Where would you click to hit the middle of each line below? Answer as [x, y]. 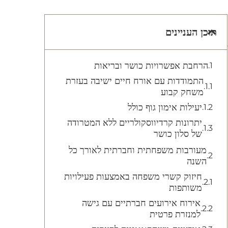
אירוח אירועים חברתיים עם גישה [141, 203]
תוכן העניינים [191, 32]
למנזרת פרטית [175, 214]
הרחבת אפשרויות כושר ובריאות [151, 66]
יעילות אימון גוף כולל [165, 107]
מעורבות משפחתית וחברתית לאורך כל [138, 150]
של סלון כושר [178, 134]
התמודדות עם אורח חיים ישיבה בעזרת [135, 81]
